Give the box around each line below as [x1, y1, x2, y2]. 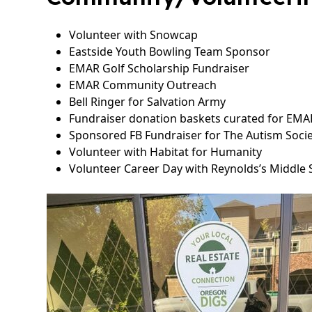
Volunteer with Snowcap [69, 27, 198, 42]
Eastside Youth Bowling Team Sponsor [69, 44, 271, 59]
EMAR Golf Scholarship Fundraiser [69, 61, 250, 76]
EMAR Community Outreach [69, 77, 217, 93]
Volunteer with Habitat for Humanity [69, 144, 263, 159]
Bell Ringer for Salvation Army [69, 94, 226, 109]
